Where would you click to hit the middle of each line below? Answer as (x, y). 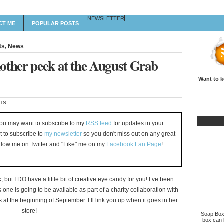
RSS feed (99, 124)
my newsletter (63, 134)
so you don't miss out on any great (129, 134)
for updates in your (138, 124)
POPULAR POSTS (55, 23)
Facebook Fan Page (134, 145)
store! (29, 211)
